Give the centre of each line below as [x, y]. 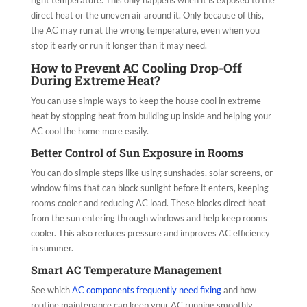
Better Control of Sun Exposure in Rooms [137, 153]
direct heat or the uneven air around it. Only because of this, [147, 15]
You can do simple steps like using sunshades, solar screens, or [151, 173]
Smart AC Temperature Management [126, 270]
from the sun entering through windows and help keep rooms [149, 218]
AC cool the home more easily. [90, 131]
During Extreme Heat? [95, 81]
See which [51, 290]
